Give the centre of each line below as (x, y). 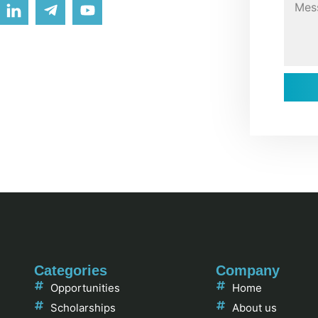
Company (248, 271)
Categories (71, 271)
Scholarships (83, 308)
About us (254, 308)
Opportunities (85, 288)
